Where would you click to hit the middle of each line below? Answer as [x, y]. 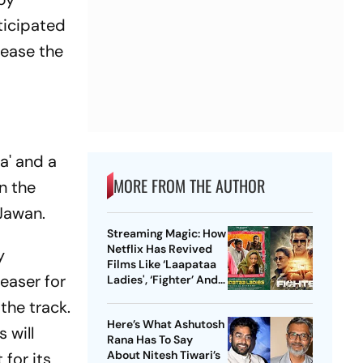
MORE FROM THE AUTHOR [189, 186]
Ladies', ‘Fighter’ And [162, 280]
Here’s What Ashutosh [165, 325]
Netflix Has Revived [159, 249]
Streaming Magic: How [166, 234]
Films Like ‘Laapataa [161, 265]
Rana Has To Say [149, 340]
